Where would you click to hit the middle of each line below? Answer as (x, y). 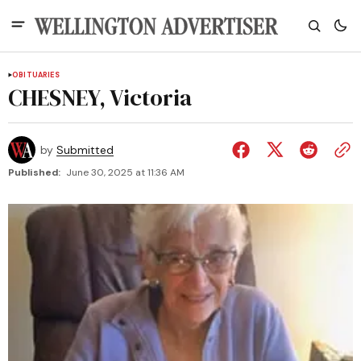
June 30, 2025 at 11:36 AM (125, 172)
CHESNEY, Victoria (100, 98)
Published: (34, 172)
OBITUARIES (36, 75)
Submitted (85, 150)
